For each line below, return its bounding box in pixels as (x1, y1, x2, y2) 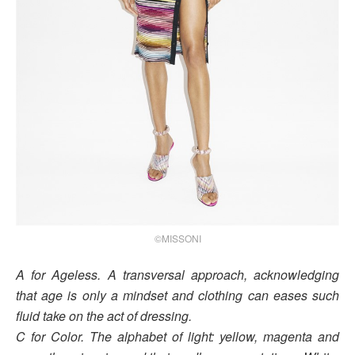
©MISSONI (154, 231, 201, 245)
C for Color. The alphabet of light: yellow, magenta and (16, 326, 339, 345)
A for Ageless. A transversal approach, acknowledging (16, 265, 339, 284)
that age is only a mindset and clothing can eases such (16, 285, 339, 304)
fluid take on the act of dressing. (16, 306, 192, 325)
